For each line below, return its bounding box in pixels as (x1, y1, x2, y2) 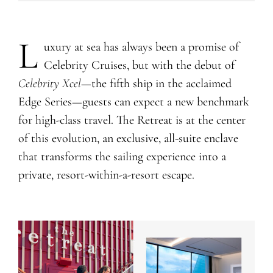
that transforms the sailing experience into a (18, 149, 226, 164)
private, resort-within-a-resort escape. (18, 167, 194, 182)
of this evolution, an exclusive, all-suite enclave (18, 130, 238, 146)
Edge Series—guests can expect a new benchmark (18, 94, 249, 109)
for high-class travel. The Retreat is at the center (18, 112, 246, 127)
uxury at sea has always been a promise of (43, 39, 239, 54)
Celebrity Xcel (18, 76, 81, 91)
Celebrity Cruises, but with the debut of (43, 57, 235, 73)
